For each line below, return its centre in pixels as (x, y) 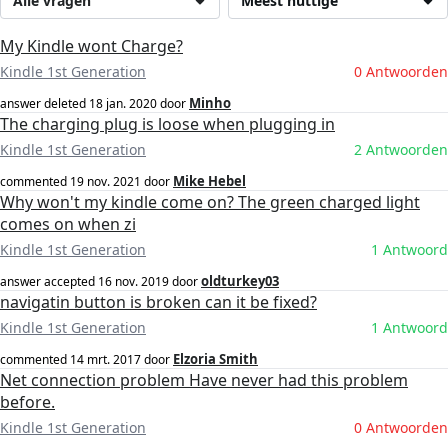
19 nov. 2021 (105, 182)
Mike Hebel (209, 181)
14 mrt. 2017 (105, 360)
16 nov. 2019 (133, 282)
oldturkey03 (240, 281)
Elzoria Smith (215, 359)
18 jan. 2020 (123, 104)
